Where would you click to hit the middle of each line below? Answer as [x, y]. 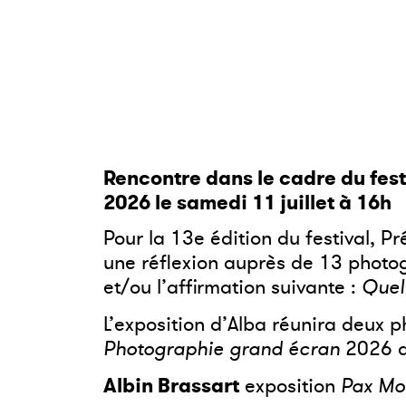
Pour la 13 [149, 239]
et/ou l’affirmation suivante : [232, 288]
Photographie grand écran [222, 348]
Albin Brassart [171, 386]
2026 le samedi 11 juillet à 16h [247, 203]
